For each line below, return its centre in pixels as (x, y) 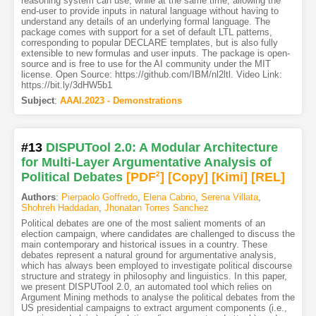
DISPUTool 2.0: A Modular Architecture (162, 147)
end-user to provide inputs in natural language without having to (150, 11)
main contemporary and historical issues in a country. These (144, 244)
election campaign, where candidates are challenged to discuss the (158, 233)
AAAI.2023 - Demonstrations (121, 100)
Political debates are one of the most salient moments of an (143, 223)
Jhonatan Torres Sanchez (156, 207)
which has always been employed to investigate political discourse (156, 265)
